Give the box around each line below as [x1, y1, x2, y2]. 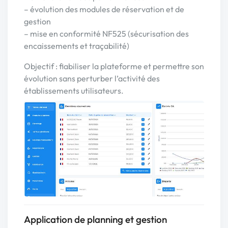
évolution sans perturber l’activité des [24, 73, 160, 83]
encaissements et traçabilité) [24, 41, 129, 51]
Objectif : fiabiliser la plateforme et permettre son [24, 61, 204, 71]
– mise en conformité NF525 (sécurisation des [24, 28, 189, 39]
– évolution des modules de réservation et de [24, 4, 184, 14]
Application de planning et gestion [24, 213, 167, 226]
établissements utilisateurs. [24, 85, 124, 96]
